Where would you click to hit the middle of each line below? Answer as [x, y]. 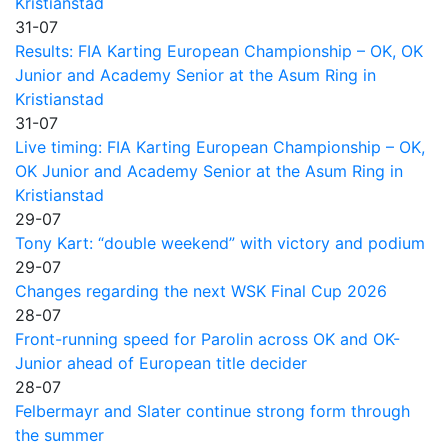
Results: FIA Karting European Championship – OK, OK [219, 50]
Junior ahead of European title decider [161, 362]
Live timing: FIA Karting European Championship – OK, [220, 146]
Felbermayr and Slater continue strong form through [212, 410]
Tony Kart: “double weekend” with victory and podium [220, 242]
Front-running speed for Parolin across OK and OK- [207, 338]
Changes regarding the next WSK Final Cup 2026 [201, 290]
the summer [59, 434]
